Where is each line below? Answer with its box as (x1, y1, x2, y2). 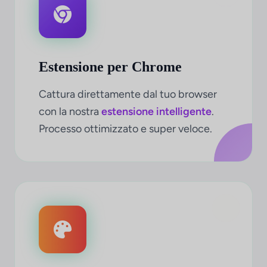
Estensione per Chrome (39, 59, 182, 74)
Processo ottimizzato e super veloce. (39, 122, 212, 135)
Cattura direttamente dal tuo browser (39, 88, 217, 101)
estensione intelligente (101, 105, 212, 118)
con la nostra (39, 105, 101, 118)
